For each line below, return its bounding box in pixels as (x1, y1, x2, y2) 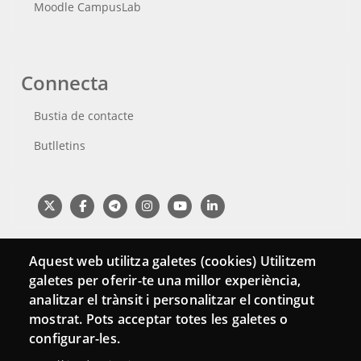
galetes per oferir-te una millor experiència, (29, 272, 301, 290)
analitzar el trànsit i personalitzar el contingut (29, 291, 314, 309)
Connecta (21, 69, 109, 97)
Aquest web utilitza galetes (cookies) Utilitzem (29, 252, 317, 271)
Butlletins (34, 138, 85, 154)
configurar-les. (29, 330, 120, 348)
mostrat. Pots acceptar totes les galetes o (29, 310, 288, 329)
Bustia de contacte (34, 108, 134, 124)
